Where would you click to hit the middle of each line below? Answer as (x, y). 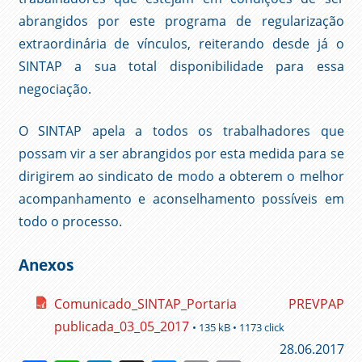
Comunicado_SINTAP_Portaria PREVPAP (199, 304)
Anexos (46, 264)
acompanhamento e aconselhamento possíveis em (181, 198)
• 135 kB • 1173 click (238, 328)
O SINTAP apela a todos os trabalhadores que (181, 130)
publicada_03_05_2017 (121, 327)
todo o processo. (70, 221)
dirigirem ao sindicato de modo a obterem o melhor (181, 176)
